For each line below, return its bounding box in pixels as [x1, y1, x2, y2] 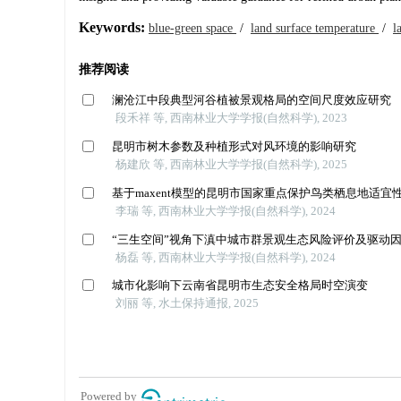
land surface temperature [251, 21, 379, 35]
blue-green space [149, 21, 236, 35]
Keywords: [79, 20, 145, 35]
